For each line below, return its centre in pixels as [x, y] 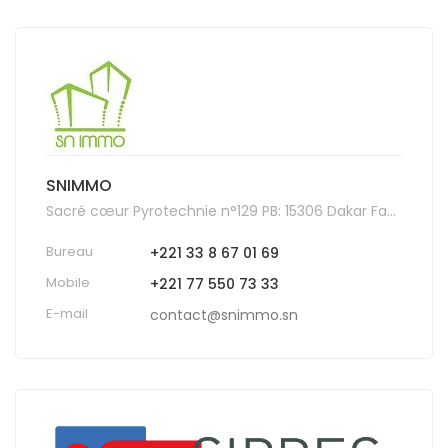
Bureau [69, 251]
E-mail [67, 313]
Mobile [68, 282]
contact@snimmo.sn [224, 314]
